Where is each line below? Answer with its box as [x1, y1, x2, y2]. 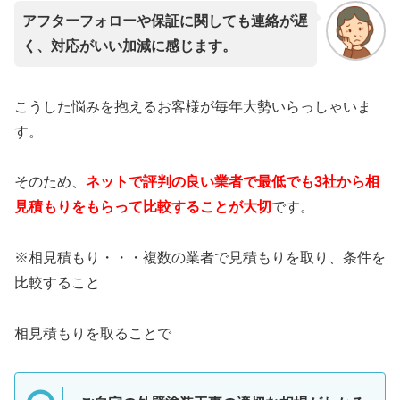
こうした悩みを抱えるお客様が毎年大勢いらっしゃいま [14, 98, 371, 114]
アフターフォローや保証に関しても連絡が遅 [22, 13, 308, 29]
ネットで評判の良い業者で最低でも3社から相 [86, 174, 379, 190]
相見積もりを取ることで [14, 325, 171, 341]
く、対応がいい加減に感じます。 [22, 38, 237, 54]
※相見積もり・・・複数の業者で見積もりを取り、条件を [14, 250, 386, 266]
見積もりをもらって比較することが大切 [14, 199, 271, 215]
